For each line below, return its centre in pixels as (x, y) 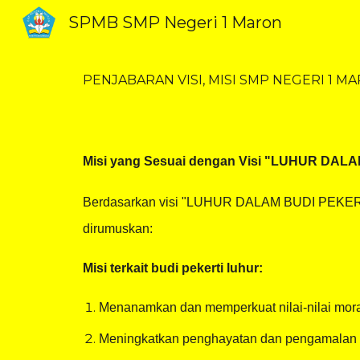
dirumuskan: (117, 229)
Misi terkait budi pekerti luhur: (172, 268)
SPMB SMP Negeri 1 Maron (176, 22)
